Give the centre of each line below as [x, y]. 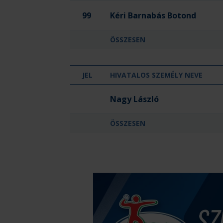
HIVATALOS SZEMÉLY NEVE [156, 75]
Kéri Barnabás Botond [153, 15]
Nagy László [134, 99]
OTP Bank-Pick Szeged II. [119, 91]
